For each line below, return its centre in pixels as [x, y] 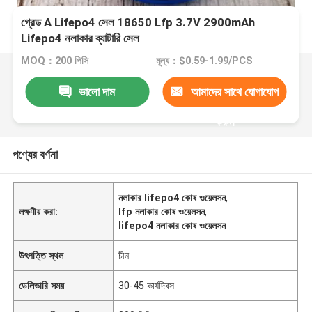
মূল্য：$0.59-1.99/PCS [204, 61]
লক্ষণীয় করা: [39, 211]
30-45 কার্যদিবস [147, 285]
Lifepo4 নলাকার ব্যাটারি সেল [80, 39]
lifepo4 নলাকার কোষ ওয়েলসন [172, 225]
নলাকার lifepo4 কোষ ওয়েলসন [172, 197]
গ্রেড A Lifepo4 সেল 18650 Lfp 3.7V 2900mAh [138, 23]
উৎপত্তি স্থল [41, 255]
